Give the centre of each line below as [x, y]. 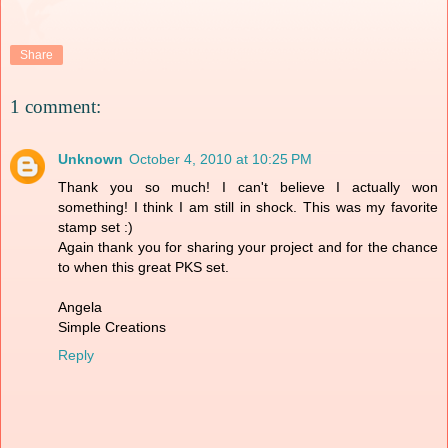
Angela [80, 306]
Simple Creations [112, 326]
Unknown [90, 158]
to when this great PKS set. [143, 266]
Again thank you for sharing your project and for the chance [248, 246]
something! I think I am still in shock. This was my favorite [248, 206]
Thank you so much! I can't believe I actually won [248, 186]
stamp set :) [95, 226]
